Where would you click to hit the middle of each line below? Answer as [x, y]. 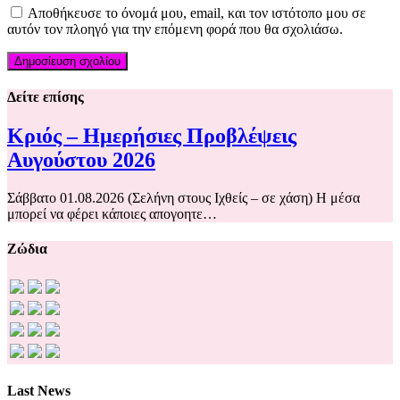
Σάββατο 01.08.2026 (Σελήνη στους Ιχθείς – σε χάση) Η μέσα [183, 198]
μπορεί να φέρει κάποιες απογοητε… [112, 214]
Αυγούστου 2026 [81, 160]
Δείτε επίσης [46, 97]
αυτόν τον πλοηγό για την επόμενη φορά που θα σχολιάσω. [175, 29]
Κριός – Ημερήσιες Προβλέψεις [152, 136]
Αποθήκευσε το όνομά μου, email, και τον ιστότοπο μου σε [197, 12]
